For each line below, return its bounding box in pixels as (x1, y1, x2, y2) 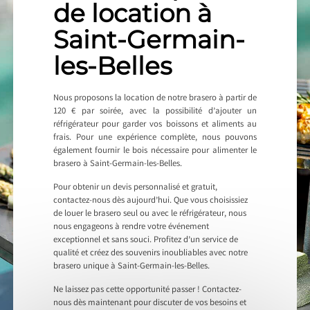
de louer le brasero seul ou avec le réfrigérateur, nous (53, 208, 246, 221)
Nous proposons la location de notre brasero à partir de (53, 92, 257, 106)
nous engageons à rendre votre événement (53, 221, 209, 235)
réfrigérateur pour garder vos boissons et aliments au (53, 118, 257, 132)
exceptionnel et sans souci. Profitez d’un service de (53, 234, 238, 248)
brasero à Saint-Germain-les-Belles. (53, 158, 182, 172)
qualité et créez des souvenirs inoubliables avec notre (53, 247, 248, 261)
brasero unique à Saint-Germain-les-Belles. (53, 260, 210, 274)
